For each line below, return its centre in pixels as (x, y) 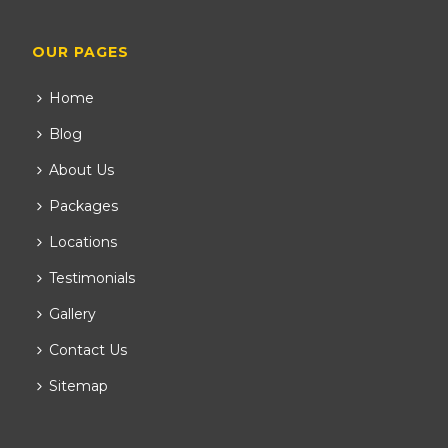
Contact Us (88, 350)
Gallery (73, 314)
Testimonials (92, 278)
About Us (82, 170)
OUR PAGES (81, 52)
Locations (83, 242)
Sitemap (79, 386)
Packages (84, 206)
